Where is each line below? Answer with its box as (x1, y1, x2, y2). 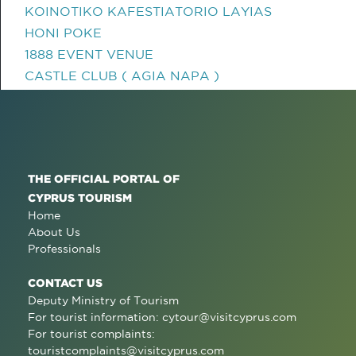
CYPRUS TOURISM (28, 192, 132, 203)
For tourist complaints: (28, 327, 155, 340)
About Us (28, 226, 80, 238)
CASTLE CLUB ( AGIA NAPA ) (25, 68, 219, 83)
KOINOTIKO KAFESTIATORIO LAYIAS (25, 4, 272, 18)
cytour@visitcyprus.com (162, 311, 296, 323)
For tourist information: (28, 311, 162, 323)
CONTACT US (28, 277, 103, 288)
